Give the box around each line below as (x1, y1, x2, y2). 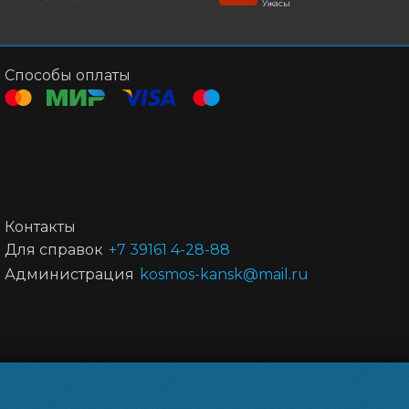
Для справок (5, 241, 104, 259)
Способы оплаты (5, 67, 131, 85)
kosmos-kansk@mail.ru (140, 266, 309, 284)
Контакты (5, 218, 77, 236)
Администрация (5, 266, 135, 284)
